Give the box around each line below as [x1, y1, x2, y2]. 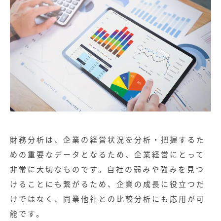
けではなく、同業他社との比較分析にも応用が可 [10, 193, 205, 204]
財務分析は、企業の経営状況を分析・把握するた [10, 134, 205, 145]
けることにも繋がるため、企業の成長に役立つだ [10, 179, 205, 189]
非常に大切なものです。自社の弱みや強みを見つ [10, 164, 205, 174]
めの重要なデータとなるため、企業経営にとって [10, 149, 205, 159]
